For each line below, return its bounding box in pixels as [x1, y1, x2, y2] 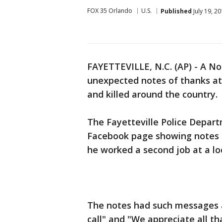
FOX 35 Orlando [87, 6, 132, 15]
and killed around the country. [87, 88, 218, 100]
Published [161, 6, 192, 15]
